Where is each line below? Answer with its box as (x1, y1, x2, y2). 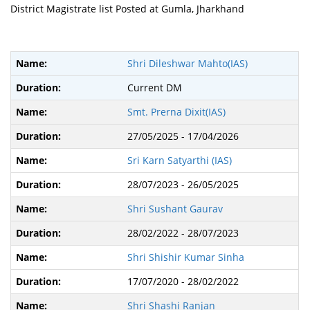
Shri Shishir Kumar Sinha (127, 250, 244, 264)
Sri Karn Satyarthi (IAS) (127, 153, 232, 167)
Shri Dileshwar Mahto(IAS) (127, 56, 248, 70)
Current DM (127, 80, 182, 94)
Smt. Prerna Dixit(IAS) (127, 104, 226, 118)
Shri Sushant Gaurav (127, 201, 223, 215)
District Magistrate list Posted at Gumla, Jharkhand (10, 1, 245, 15)
